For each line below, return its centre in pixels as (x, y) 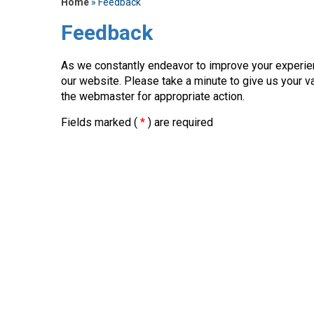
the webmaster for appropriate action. (153, 96)
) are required (179, 122)
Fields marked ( (101, 122)
